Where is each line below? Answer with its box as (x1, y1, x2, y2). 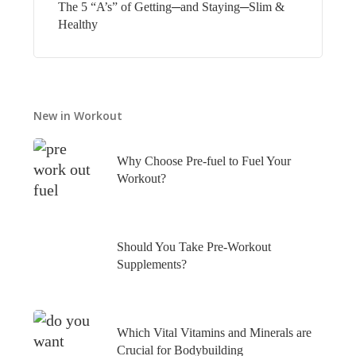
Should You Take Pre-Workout (116, 239, 271, 253)
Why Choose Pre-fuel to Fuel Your (116, 153, 291, 168)
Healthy (57, 17, 98, 31)
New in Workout (33, 107, 122, 123)
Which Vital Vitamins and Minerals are (116, 325, 311, 339)
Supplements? (116, 257, 187, 271)
